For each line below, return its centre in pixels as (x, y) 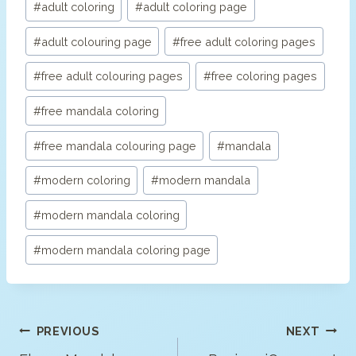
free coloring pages (265, 76)
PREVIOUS (68, 331)
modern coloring (85, 180)
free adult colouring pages (112, 76)
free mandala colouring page (118, 145)
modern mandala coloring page (126, 250)
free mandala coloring (100, 111)
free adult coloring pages (248, 41)
